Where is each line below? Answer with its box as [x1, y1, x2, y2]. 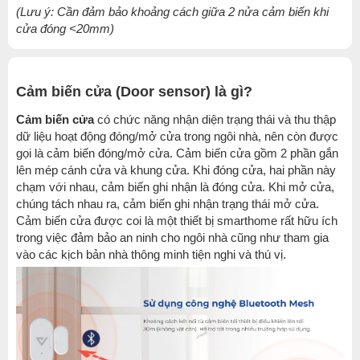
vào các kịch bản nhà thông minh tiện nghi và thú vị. [16, 247, 286, 261]
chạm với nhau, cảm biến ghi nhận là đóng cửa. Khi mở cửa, [16, 180, 334, 194]
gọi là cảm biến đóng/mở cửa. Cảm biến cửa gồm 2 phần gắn [16, 146, 338, 160]
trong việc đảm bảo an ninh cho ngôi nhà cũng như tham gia [16, 231, 329, 244]
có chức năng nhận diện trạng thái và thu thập [94, 112, 336, 126]
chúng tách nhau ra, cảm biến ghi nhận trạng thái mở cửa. [16, 197, 319, 211]
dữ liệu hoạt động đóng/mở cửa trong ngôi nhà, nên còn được [16, 129, 338, 143]
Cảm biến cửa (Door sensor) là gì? [16, 84, 252, 100]
